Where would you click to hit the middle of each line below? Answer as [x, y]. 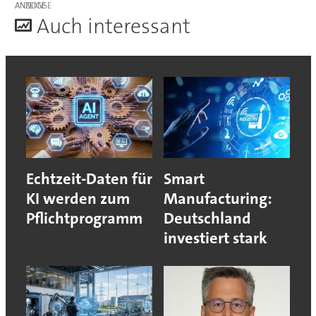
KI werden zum [78, 199]
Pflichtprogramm [84, 219]
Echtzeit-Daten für [89, 179]
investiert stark [215, 238]
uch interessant [120, 27]
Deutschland [207, 219]
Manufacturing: [218, 199]
